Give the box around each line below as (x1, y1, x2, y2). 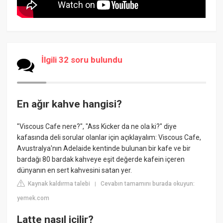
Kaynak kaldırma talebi (26, 180, 91, 188)
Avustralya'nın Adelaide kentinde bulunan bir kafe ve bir (17, 144, 191, 153)
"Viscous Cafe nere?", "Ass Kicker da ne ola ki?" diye (17, 122, 177, 131)
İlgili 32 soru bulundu (41, 54, 123, 65)
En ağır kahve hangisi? (17, 98, 122, 110)
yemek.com (17, 195, 50, 202)
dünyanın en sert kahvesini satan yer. (17, 166, 132, 175)
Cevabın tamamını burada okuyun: (101, 180, 195, 188)
